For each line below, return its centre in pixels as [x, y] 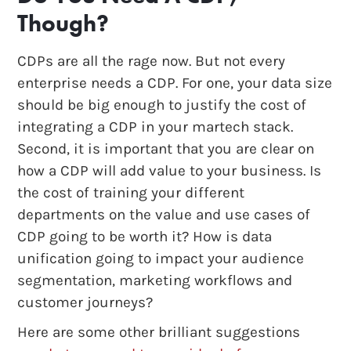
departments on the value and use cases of [164, 214]
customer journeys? [85, 302]
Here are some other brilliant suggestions [159, 332]
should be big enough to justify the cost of [162, 105]
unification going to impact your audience [161, 258]
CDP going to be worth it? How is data [145, 236]
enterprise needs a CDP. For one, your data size [175, 83]
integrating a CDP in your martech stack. [156, 127]
